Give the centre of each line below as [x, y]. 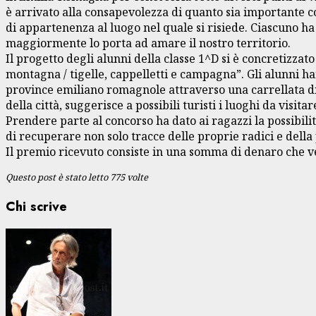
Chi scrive [36, 206]
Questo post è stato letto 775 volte [77, 177]
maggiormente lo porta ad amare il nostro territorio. [148, 43]
